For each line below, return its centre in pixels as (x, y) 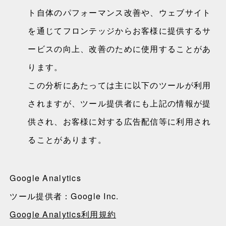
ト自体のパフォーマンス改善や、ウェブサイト (120, 12)
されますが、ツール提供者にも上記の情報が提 (120, 103)
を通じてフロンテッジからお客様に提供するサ (120, 31)
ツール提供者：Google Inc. (64, 196)
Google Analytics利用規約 (63, 214)
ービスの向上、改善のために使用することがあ (120, 49)
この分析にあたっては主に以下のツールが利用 (120, 85)
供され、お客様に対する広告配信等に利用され (120, 121)
